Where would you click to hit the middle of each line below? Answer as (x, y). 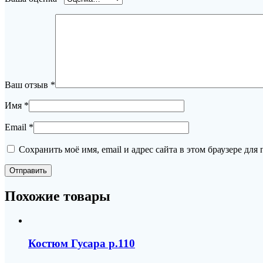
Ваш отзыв (28, 85)
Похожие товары (58, 196)
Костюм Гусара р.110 (82, 244)
